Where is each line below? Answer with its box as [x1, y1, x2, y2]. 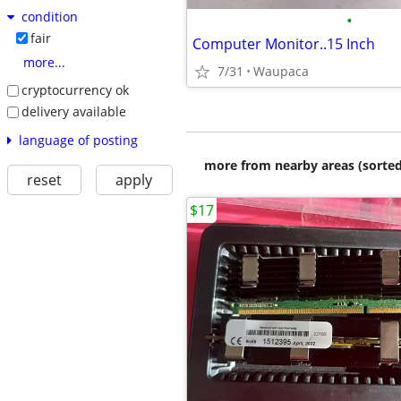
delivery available [21, 102, 126, 120]
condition [21, 8, 78, 26]
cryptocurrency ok [21, 81, 129, 99]
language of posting [18, 131, 138, 149]
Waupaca [253, 63, 309, 80]
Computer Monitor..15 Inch [192, 34, 375, 54]
